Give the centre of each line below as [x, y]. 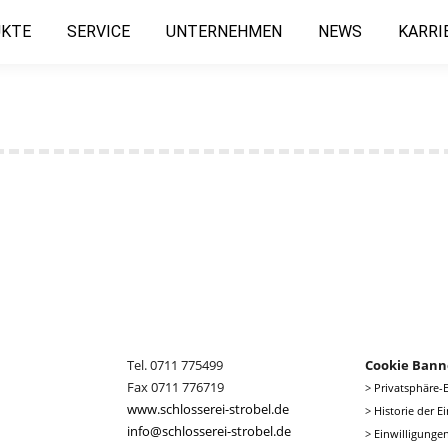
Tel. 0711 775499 [174, 365]
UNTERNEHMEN [223, 31]
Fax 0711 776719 [175, 387]
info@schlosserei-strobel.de [208, 431]
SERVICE [98, 31]
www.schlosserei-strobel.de [207, 409]
